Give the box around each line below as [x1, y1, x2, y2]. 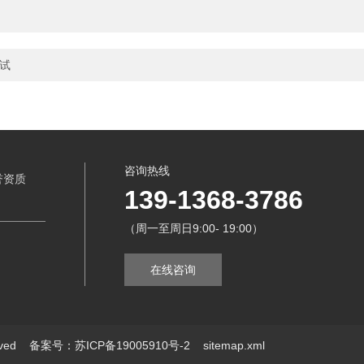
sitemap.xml [203, 339, 265, 352]
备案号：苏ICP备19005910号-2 [29, 339, 190, 352]
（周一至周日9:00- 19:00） [124, 222, 263, 235]
